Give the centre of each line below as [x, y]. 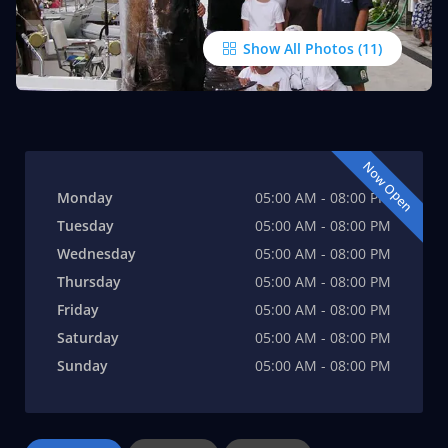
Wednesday [96, 253]
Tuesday [85, 225]
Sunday [82, 365]
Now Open [387, 187]
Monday [84, 197]
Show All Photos [297, 48]
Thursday [88, 281]
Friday [77, 309]
